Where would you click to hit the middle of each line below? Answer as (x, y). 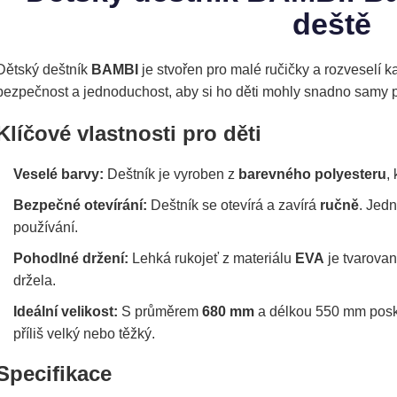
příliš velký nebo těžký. (84, 334)
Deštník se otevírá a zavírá (234, 206)
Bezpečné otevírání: (80, 206)
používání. (46, 228)
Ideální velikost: (66, 312)
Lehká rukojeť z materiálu (212, 259)
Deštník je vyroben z (171, 175)
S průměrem (160, 312)
